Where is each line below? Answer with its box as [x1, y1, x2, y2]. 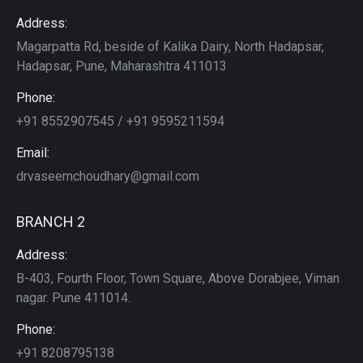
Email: [16, 144, 49, 160]
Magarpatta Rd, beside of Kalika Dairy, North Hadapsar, [16, 38, 324, 54]
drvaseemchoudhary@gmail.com [16, 168, 199, 184]
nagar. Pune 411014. [16, 289, 130, 305]
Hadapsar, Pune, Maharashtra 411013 [16, 58, 227, 74]
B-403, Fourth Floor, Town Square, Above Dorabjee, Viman [16, 270, 340, 286]
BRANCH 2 [16, 212, 85, 230]
